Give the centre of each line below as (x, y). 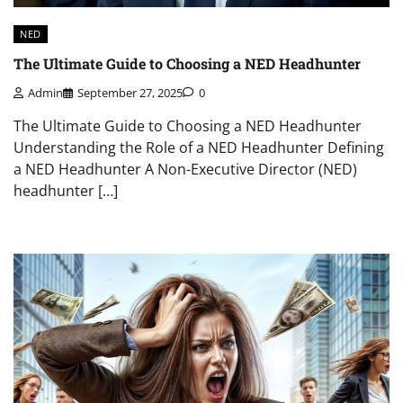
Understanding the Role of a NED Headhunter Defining (199, 148)
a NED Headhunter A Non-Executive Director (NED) (185, 170)
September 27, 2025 (130, 93)
